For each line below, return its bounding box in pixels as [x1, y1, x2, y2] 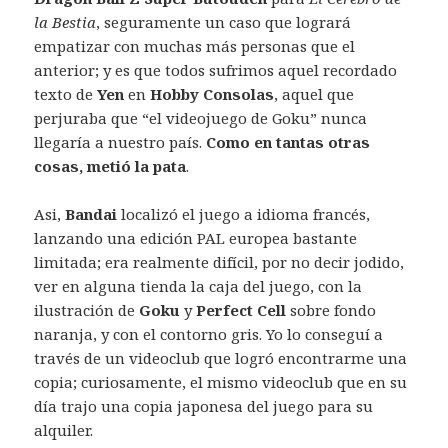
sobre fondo [286, 300, 377, 321]
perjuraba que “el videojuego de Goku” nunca [34, 108, 368, 129]
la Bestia [34, 12, 97, 33]
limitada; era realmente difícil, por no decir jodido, [34, 252, 405, 273]
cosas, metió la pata [34, 156, 187, 177]
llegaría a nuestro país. [34, 132, 207, 153]
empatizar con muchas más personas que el [34, 36, 356, 57]
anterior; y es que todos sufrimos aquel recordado [34, 60, 398, 81]
